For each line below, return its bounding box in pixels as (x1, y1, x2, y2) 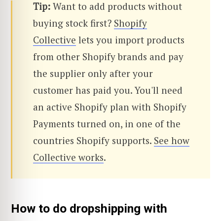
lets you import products (76, 33, 184, 46)
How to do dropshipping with (11, 201, 167, 216)
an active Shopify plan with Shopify (33, 100, 186, 113)
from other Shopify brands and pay (33, 50, 184, 63)
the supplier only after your (33, 67, 153, 79)
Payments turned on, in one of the (33, 117, 181, 130)
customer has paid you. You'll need (33, 83, 183, 96)
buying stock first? (33, 16, 114, 29)
